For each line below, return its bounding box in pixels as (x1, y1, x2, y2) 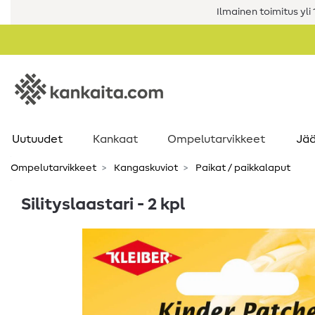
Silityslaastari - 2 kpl (21, 196, 185, 213)
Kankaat (93, 134, 138, 145)
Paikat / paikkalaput (193, 163, 290, 173)
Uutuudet (11, 134, 63, 145)
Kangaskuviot (112, 163, 178, 173)
